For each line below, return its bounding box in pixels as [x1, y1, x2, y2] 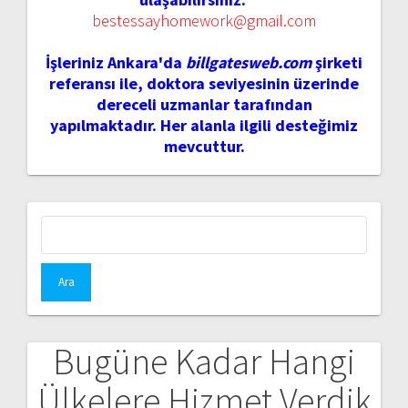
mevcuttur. [163, 135, 245, 157]
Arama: [203, 214, 250, 236]
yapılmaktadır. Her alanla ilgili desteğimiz [50, 114, 358, 136]
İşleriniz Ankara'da [46, 51, 186, 73]
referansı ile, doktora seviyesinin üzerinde [49, 72, 359, 94]
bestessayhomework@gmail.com [92, 9, 316, 31]
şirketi [311, 51, 362, 73]
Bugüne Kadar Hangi [53, 338, 355, 384]
